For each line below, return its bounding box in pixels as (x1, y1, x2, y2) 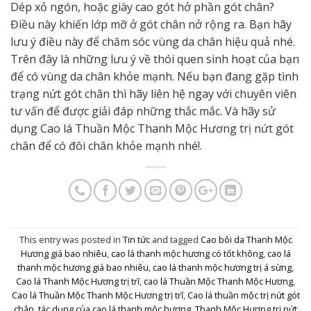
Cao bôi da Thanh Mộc (200, 233, 292, 246)
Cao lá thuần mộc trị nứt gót (187, 289, 300, 302)
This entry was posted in (19, 233, 123, 246)
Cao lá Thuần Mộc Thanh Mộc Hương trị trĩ (11, 289, 183, 302)
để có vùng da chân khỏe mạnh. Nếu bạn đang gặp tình (10, 68, 299, 84)
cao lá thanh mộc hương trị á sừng (153, 261, 292, 274)
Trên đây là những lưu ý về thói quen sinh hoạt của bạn (10, 51, 299, 67)
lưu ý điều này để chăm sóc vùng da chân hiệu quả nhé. (10, 33, 295, 49)
